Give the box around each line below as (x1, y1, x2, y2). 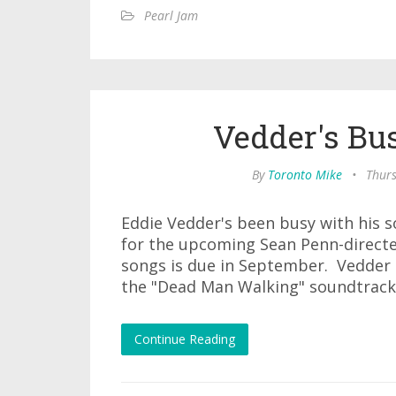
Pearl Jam (144, 7, 198, 24)
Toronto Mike (268, 166, 342, 183)
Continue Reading (134, 331, 235, 347)
